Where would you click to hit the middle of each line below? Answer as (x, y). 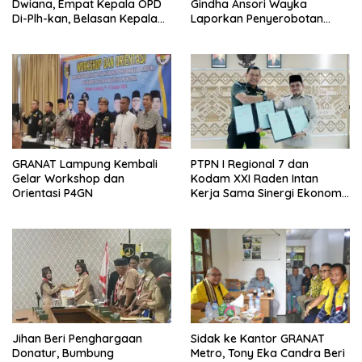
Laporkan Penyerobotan (257, 18)
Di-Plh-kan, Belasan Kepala (85, 18)
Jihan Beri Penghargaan (77, 338)
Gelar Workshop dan (68, 178)
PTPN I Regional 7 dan (250, 164)
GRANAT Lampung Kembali (85, 164)
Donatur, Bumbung (63, 353)
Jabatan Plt (43, 47)
